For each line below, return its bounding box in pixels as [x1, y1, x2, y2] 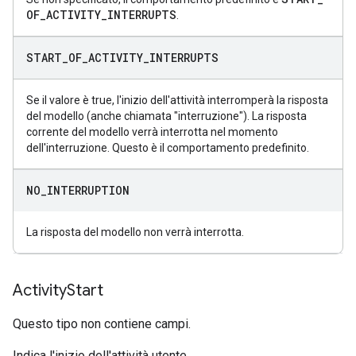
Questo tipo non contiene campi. [13, 316, 191, 331]
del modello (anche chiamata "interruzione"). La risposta [26, 110, 307, 122]
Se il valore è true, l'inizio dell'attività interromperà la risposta [26, 94, 328, 106]
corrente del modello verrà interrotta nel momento [26, 126, 278, 138]
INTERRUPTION [47, 183, 130, 198]
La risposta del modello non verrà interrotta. [26, 226, 244, 238]
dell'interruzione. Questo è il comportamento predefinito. [26, 141, 309, 154]
